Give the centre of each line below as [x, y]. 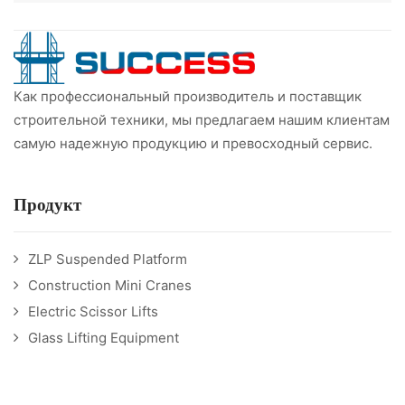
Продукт [47, 204]
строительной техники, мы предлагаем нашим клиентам [202, 119]
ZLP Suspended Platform [108, 259]
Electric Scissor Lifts [93, 311]
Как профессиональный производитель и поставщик [188, 96]
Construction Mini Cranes [110, 285]
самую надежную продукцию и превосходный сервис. [193, 143]
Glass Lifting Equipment [104, 337]
